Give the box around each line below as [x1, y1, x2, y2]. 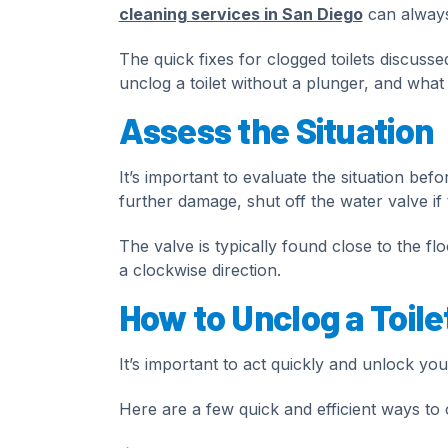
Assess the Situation [118, 107, 434, 151]
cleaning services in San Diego [118, 3, 363, 24]
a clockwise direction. [118, 259, 281, 280]
